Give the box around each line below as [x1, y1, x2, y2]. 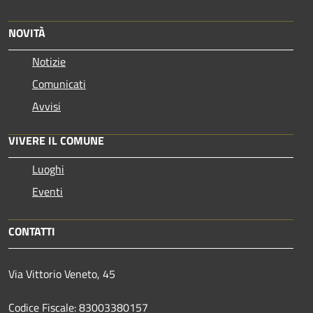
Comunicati [32, 75, 86, 92]
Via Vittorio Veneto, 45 [8, 265, 118, 282]
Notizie [32, 52, 66, 70]
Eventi [32, 182, 63, 200]
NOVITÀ [8, 24, 45, 41]
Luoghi [32, 160, 64, 177]
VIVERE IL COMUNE [8, 131, 104, 149]
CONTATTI [8, 222, 55, 240]
